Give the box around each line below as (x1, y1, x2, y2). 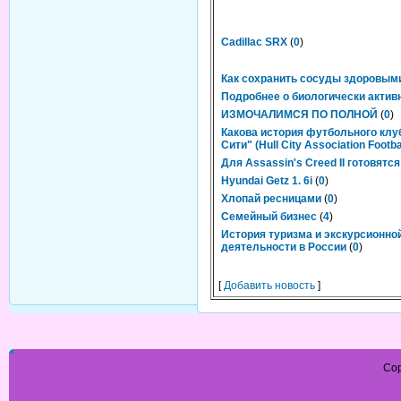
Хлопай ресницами (221, 192, 321, 205)
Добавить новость (224, 279, 315, 292)
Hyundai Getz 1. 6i (221, 175, 312, 187)
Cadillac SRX (221, 36, 287, 48)
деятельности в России (221, 241, 346, 253)
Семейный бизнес (221, 210, 317, 223)
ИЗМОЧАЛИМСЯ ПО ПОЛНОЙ (221, 108, 378, 121)
